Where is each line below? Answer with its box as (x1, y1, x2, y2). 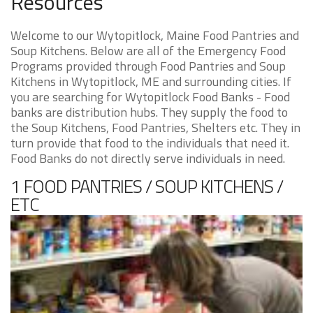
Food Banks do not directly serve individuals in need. (10, 149, 285, 168)
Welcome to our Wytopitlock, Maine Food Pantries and (10, 26, 299, 45)
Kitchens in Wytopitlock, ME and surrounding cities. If (10, 72, 291, 91)
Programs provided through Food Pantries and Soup (10, 57, 286, 75)
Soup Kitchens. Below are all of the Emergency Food (10, 41, 286, 60)
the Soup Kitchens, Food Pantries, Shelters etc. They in (10, 118, 300, 137)
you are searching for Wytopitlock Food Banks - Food (10, 87, 290, 106)
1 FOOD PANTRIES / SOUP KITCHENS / (10, 173, 283, 200)
